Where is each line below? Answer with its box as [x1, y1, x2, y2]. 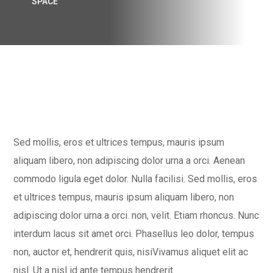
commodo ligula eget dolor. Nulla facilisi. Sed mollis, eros [13, 173, 258, 185]
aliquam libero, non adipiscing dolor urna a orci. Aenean [13, 155, 246, 166]
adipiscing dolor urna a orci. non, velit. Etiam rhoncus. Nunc [13, 210, 260, 221]
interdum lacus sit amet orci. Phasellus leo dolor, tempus [13, 228, 255, 239]
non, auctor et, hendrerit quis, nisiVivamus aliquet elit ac [13, 246, 249, 258]
